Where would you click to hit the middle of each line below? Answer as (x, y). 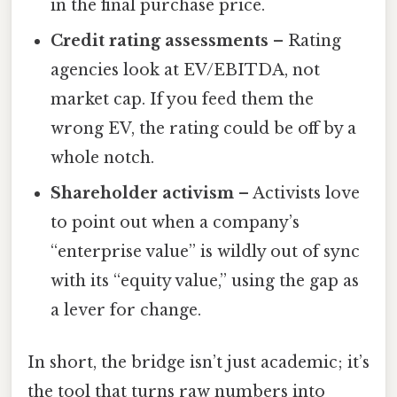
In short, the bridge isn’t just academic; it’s (198, 362)
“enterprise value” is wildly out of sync (206, 251)
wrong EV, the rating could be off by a (204, 128)
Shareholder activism (143, 193)
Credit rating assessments (160, 40)
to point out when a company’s (175, 222)
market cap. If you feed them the (183, 99)
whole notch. (103, 157)
